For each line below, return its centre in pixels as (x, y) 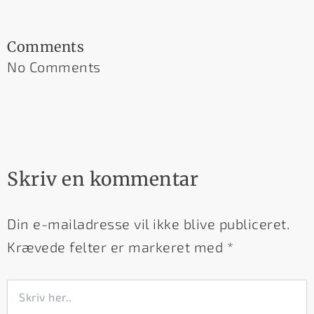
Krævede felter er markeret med (117, 247)
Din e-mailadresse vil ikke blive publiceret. (148, 224)
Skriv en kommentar (103, 179)
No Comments (54, 66)
